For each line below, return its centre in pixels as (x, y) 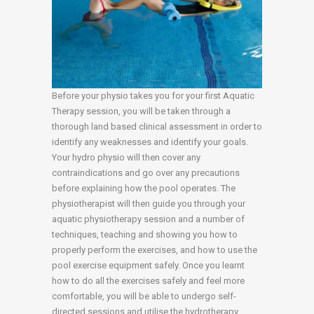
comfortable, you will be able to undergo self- (144, 296)
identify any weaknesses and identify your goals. (150, 142)
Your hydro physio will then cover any (126, 158)
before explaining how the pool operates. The (144, 189)
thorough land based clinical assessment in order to (157, 127)
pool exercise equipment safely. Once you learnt (148, 266)
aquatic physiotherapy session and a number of (148, 219)
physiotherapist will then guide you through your (149, 204)
